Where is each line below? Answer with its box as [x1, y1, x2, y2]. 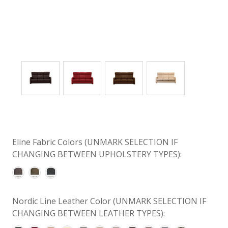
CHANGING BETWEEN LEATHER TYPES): [12, 207, 165, 219]
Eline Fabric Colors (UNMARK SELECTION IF [12, 136, 178, 148]
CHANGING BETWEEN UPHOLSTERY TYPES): [12, 148, 182, 160]
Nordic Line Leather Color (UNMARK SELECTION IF [12, 195, 206, 207]
